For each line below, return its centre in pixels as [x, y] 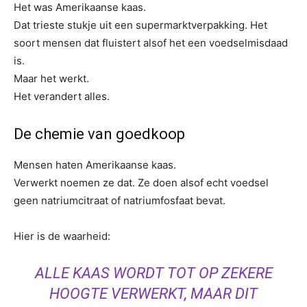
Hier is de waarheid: [62, 236]
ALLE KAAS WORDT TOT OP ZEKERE [153, 273]
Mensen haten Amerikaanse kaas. [95, 165]
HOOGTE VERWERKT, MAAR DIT [153, 294]
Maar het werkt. [51, 78]
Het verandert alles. [62, 96]
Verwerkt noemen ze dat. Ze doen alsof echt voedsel [141, 183]
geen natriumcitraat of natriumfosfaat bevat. [120, 200]
